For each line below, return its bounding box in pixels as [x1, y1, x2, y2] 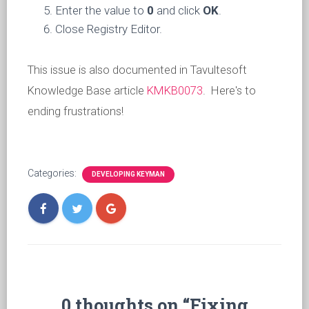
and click [154, 3, 203, 17]
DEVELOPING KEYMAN [92, 170, 165, 178]
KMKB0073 [147, 83, 203, 97]
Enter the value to [55, 3, 147, 17]
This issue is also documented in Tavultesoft [28, 62, 247, 77]
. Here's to [203, 83, 256, 97]
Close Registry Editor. [55, 21, 162, 36]
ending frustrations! [28, 103, 123, 118]
